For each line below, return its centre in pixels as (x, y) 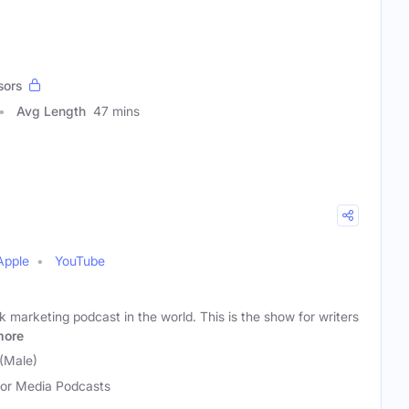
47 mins (116, 110)
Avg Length (51, 110)
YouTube (80, 260)
